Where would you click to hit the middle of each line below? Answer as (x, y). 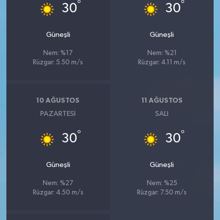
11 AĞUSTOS (162, 100)
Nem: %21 (162, 54)
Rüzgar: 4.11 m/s (162, 63)
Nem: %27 (58, 184)
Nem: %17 (58, 54)
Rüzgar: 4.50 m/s (58, 193)
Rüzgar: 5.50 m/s (58, 63)
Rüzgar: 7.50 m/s (162, 193)
